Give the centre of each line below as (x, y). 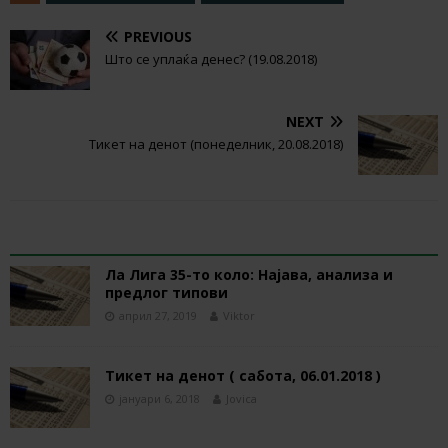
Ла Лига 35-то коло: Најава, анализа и (249, 275)
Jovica (241, 399)
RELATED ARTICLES (111, 240)
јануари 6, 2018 (159, 399)
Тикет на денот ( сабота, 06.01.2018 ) (243, 376)
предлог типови (166, 293)
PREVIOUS (158, 37)
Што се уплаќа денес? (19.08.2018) (211, 59)
